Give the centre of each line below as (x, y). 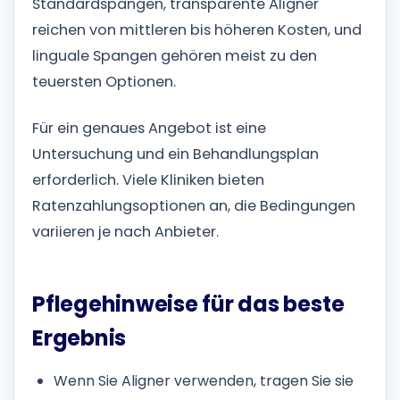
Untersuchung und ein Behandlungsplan (175, 154)
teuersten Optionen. (104, 82)
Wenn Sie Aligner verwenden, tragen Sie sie (204, 380)
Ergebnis (79, 338)
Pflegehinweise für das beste (188, 304)
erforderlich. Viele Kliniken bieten (148, 180)
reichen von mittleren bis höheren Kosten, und (197, 30)
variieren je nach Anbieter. (125, 232)
